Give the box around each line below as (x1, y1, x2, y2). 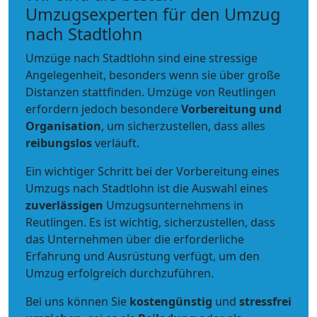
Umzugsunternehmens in (106, 197, 243, 213)
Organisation (25, 118, 101, 134)
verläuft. (92, 135, 139, 151)
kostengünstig (129, 294, 212, 309)
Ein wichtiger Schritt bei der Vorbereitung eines (25, 163, 279, 179)
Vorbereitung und (181, 101, 282, 117)
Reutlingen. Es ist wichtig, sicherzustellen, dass (25, 214, 275, 230)
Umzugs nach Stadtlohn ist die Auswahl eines (25, 180, 268, 196)
